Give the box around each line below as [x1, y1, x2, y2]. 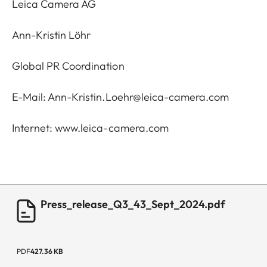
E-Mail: [12, 90, 48, 104]
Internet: [12, 121, 55, 135]
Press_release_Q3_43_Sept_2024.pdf [41, 197, 225, 211]
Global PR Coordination [12, 59, 125, 73]
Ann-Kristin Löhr [12, 28, 91, 42]
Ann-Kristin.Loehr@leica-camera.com [48, 90, 229, 104]
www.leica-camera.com [55, 121, 169, 135]
